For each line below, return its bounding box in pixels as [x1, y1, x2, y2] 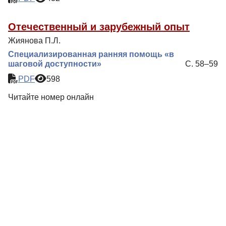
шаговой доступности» [8, 60, 101, 69]
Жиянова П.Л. [8, 36, 61, 45]
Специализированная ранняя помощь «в [8, 50, 174, 59]
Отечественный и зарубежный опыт [8, 21, 190, 32]
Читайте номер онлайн [8, 93, 94, 102]
